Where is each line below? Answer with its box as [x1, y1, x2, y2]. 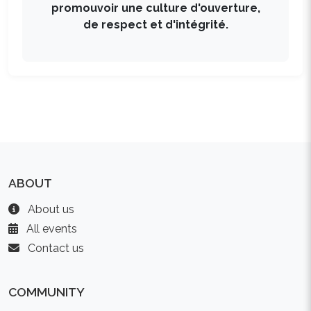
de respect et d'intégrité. [83, 18, 228, 31]
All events [24, 222, 77, 235]
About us [25, 203, 74, 216]
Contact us [25, 242, 84, 255]
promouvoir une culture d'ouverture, [51, 1, 260, 15]
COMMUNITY [8, 285, 85, 299]
